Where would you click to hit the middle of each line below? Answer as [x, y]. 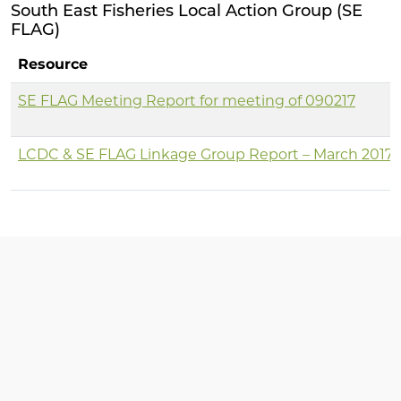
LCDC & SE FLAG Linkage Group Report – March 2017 [205, 154]
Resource [53, 64]
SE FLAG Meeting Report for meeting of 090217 [187, 101]
